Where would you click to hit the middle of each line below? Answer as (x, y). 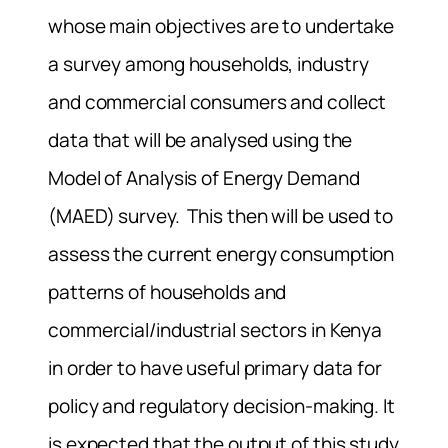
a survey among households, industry (208, 63)
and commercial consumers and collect (217, 101)
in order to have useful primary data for (215, 367)
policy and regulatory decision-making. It (221, 405)
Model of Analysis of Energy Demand (204, 177)
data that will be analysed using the (200, 139)
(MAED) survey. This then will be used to (220, 215)
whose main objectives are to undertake (221, 25)
